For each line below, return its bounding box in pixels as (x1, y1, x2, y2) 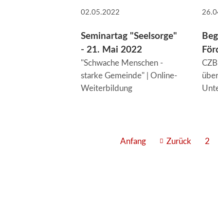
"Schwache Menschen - (81, 58, 163, 67)
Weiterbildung (81, 84, 132, 92)
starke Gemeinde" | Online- (81, 71, 177, 80)
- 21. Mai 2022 (81, 45, 142, 54)
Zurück (166, 137, 192, 146)
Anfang (120, 137, 146, 146)
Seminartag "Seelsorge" (81, 31, 177, 41)
